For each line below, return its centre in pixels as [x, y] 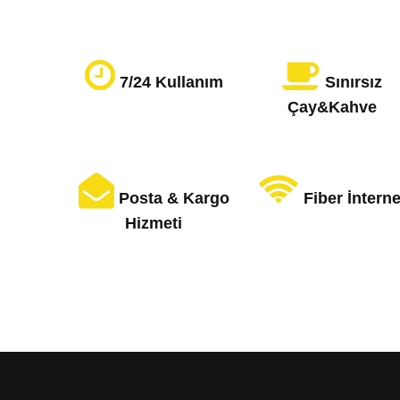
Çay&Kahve [332, 107]
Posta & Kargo [174, 198]
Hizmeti [154, 223]
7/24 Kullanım [171, 82]
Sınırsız [354, 82]
